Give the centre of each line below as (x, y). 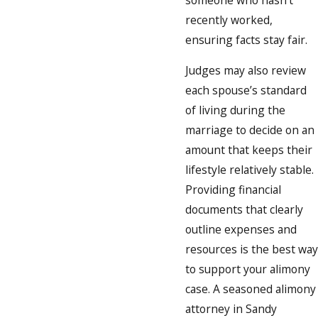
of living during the (235, 110)
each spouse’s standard (246, 91)
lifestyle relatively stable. (250, 170)
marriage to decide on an (250, 130)
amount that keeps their (249, 150)
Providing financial (233, 190)
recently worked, (229, 20)
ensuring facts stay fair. (246, 39)
